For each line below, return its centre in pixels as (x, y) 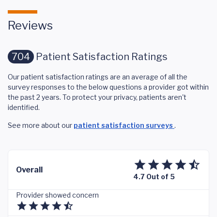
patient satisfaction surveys (124, 125)
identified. (24, 107)
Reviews (30, 25)
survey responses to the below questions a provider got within (108, 87)
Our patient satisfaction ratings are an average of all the (98, 77)
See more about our (41, 125)
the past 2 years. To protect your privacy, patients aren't (97, 97)
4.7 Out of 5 (154, 177)
